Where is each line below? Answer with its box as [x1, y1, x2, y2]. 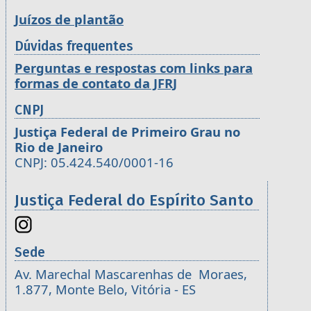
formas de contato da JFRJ [15, 74, 177, 92]
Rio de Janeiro [15, 137, 103, 155]
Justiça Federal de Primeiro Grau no [15, 122, 240, 140]
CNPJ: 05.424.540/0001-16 [15, 153, 174, 171]
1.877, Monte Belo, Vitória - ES [15, 280, 199, 299]
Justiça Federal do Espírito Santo [15, 190, 253, 210]
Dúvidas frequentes [15, 37, 133, 54]
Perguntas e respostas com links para [15, 58, 253, 76]
